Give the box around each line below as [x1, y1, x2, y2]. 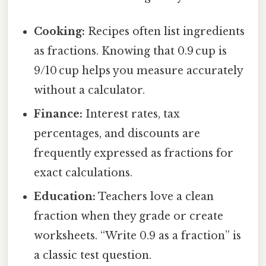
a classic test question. [34, 249, 152, 262]
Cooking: [34, 25, 85, 39]
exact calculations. [34, 166, 133, 180]
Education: [34, 190, 96, 204]
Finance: [34, 107, 83, 121]
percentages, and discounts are [34, 127, 201, 141]
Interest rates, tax [83, 107, 180, 121]
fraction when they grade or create [34, 210, 224, 223]
